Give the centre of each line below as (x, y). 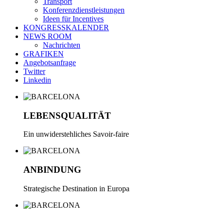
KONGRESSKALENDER (66, 27)
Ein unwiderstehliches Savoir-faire (76, 134)
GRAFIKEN (44, 54)
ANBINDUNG (52, 170)
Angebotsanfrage (50, 62)
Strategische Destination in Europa (76, 188)
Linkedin (37, 80)
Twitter (34, 71)
